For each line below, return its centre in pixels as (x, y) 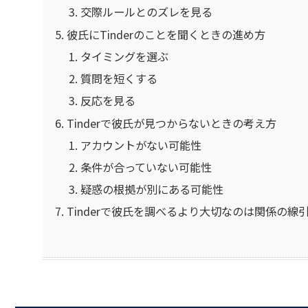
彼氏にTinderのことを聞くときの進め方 (166, 34)
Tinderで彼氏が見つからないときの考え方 (172, 123)
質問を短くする (119, 79)
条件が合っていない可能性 (146, 167)
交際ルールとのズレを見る (146, 12)
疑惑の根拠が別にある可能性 (152, 189)
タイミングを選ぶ (124, 56)
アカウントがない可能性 (141, 145)
